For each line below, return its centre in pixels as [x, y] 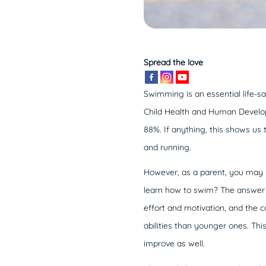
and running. [167, 147]
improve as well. [174, 244]
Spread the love [173, 62]
